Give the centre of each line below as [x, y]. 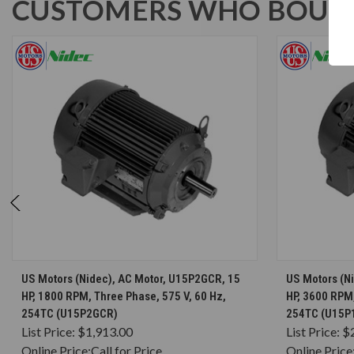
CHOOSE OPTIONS [143, 272]
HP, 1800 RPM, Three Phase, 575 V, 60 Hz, [124, 296]
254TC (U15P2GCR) [70, 313]
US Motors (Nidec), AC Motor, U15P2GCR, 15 [131, 279]
